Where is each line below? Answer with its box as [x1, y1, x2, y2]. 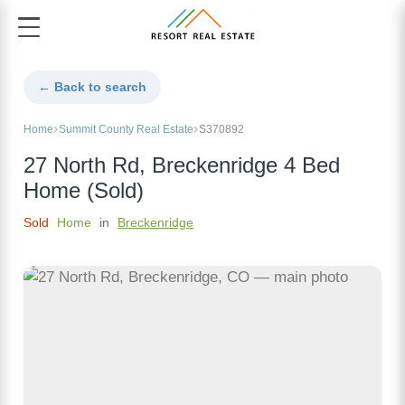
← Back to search [38, 80, 146, 95]
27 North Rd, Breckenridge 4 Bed [24, 154, 340, 178]
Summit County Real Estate [59, 123, 193, 137]
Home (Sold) [24, 179, 144, 203]
